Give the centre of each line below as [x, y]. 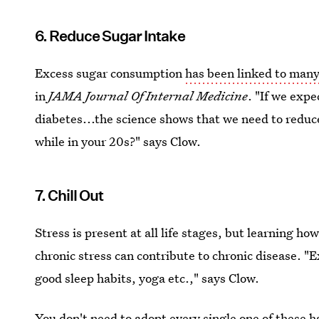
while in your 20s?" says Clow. [118, 141]
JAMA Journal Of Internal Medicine [148, 95]
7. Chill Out [69, 195]
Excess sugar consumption [110, 73]
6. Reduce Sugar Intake [110, 36]
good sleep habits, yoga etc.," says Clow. [147, 278]
